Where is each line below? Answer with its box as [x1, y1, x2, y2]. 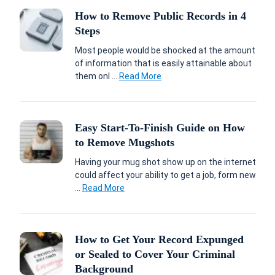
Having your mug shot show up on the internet [75, 157, 256, 167]
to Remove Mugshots [75, 136, 174, 149]
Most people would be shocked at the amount [75, 45, 255, 55]
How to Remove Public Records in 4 [75, 10, 246, 22]
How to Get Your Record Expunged [75, 233, 244, 246]
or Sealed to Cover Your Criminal [75, 248, 235, 260]
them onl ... [75, 71, 119, 81]
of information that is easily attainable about [75, 58, 252, 68]
